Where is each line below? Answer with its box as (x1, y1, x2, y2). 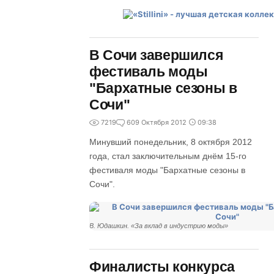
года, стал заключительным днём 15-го (89, 151, 247, 161)
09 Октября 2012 (131, 118, 187, 127)
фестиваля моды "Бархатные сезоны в (89, 165, 246, 175)
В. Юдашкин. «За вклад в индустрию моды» (89, 222, 229, 229)
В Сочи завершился (89, 47, 223, 63)
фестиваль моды (89, 64, 208, 80)
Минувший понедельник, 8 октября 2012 (89, 137, 253, 147)
